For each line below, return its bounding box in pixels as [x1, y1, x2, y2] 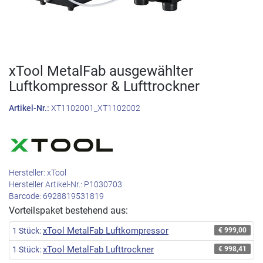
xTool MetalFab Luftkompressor [43, 225, 168, 236]
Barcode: [9, 191, 43, 201]
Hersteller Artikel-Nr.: [9, 180, 84, 190]
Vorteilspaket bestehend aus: [9, 205, 128, 216]
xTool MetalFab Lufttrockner [43, 244, 154, 255]
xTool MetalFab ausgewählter [9, 63, 193, 79]
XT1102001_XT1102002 [51, 103, 140, 113]
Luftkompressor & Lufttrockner [9, 78, 200, 95]
